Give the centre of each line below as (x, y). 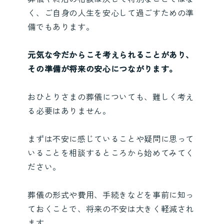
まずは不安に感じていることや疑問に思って (111, 139)
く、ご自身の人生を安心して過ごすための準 (111, 13)
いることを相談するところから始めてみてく (111, 153)
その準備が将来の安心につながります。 (102, 69)
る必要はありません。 (69, 111)
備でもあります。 (61, 27)
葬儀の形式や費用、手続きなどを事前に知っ (111, 195)
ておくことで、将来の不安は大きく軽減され (111, 209)
